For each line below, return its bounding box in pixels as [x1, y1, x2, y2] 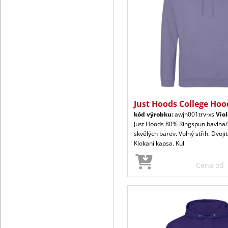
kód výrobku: [134, 109, 173, 119]
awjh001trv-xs [173, 109, 216, 119]
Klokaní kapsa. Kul [134, 138, 184, 148]
